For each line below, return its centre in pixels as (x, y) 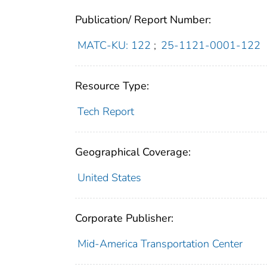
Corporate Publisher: (124, 218)
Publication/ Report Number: (143, 19)
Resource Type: (112, 86)
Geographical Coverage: (133, 152)
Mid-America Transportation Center (160, 243)
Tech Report (105, 111)
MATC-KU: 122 (114, 45)
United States (109, 177)
